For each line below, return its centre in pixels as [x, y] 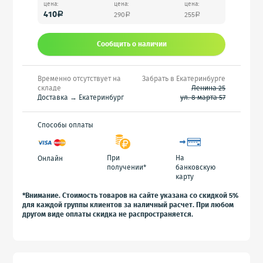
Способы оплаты [65, 125]
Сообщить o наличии [131, 44]
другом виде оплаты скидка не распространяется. [108, 215]
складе [49, 88]
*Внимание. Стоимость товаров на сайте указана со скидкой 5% [131, 196]
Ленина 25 [208, 88]
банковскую [195, 168]
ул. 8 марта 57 [203, 98]
